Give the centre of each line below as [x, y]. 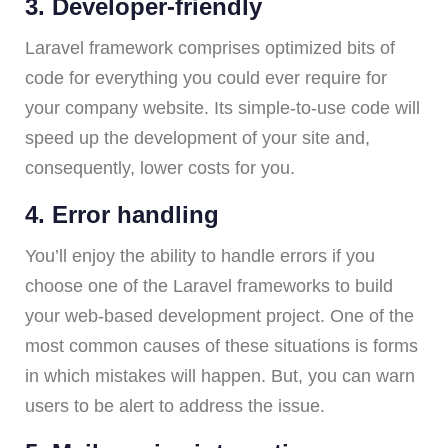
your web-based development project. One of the [219, 315]
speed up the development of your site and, [197, 137]
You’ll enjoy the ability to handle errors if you [200, 255]
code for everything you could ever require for [206, 77]
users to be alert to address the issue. [175, 405]
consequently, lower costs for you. [160, 167]
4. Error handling [122, 214]
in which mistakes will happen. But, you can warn [220, 375]
